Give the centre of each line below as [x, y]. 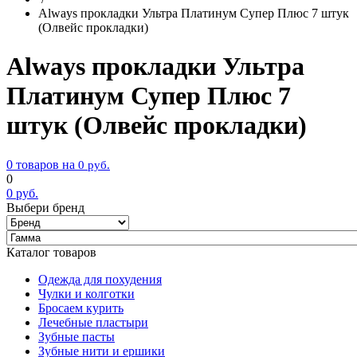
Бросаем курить [81, 308]
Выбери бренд [45, 207]
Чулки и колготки [86, 293]
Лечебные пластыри [93, 322]
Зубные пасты [76, 336]
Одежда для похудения [100, 279]
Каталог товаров [51, 252]
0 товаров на [41, 164]
